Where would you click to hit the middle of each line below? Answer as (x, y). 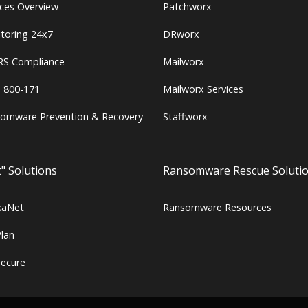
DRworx (181, 34)
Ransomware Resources (217, 208)
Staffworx (185, 116)
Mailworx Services (203, 89)
